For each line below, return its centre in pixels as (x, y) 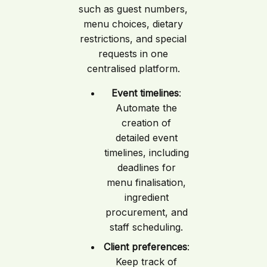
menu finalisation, (147, 182)
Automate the (147, 108)
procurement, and (146, 212)
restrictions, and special (133, 38)
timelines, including (146, 152)
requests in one (133, 53)
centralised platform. (133, 68)
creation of (147, 122)
